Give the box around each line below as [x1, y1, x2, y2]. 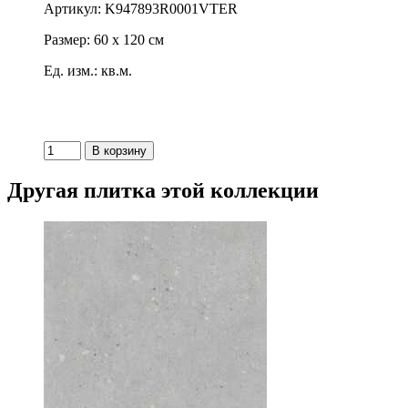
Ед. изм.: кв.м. [44, 63, 132, 79]
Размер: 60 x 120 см [44, 32, 164, 48]
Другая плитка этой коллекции [7, 178, 319, 203]
